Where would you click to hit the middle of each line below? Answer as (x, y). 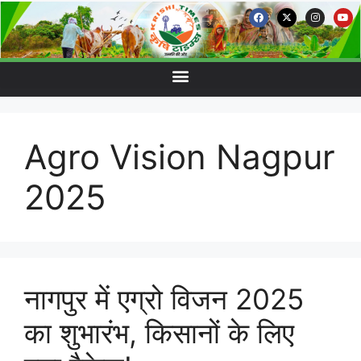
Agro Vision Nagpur (180, 157)
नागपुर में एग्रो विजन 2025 (164, 299)
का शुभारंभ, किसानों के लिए (159, 333)
